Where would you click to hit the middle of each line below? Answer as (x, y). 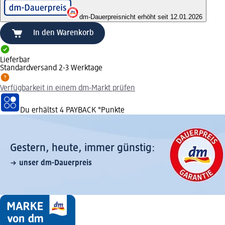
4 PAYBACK (78, 110)
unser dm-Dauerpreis (55, 163)
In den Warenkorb (64, 33)
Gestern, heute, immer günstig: (83, 148)
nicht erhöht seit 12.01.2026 (162, 17)
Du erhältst (40, 110)
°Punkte (110, 110)
